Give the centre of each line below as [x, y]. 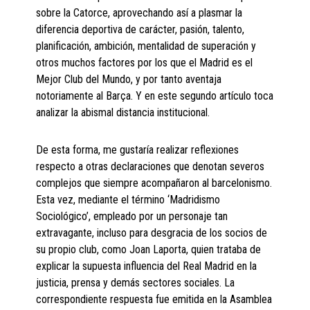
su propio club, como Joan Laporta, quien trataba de [149, 250]
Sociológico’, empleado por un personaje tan [132, 217]
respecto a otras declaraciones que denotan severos [151, 167]
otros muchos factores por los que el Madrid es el [145, 63]
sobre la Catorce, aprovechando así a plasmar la [139, 13]
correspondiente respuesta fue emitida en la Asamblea [154, 300]
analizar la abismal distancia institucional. [123, 113]
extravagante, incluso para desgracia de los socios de [152, 233]
